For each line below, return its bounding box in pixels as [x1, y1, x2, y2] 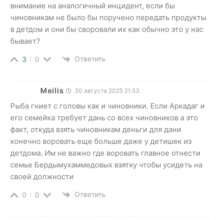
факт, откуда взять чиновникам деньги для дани [10, 124, 181, 134]
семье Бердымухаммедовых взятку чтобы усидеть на [10, 160, 202, 169]
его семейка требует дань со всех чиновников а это [10, 112, 198, 122]
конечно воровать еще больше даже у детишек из [10, 136, 192, 146]
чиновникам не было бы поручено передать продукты [10, 12, 206, 22]
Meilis [40, 85, 64, 95]
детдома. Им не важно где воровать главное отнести [10, 148, 200, 158]
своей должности [10, 171, 74, 181]
